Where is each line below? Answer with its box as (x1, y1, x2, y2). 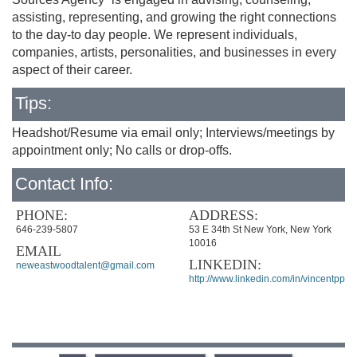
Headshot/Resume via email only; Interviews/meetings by (12, 126, 335, 139)
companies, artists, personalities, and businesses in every (12, 45, 336, 59)
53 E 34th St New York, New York (188, 224, 331, 235)
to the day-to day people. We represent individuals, (12, 28, 297, 41)
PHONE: (16, 207, 68, 223)
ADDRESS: (188, 207, 258, 223)
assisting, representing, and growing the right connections (12, 10, 336, 24)
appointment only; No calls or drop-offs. (12, 143, 232, 157)
